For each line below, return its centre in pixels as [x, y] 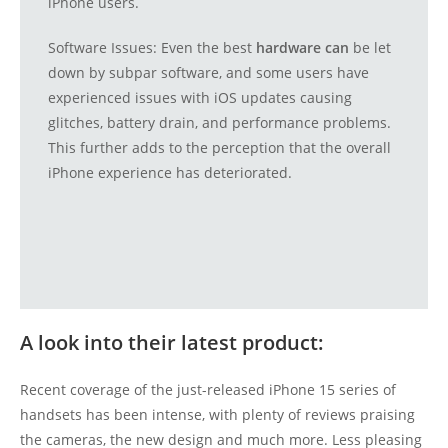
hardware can [302, 48]
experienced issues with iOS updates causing [200, 98]
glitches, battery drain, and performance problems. [219, 123]
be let [370, 48]
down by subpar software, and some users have [208, 73]
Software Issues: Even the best [152, 48]
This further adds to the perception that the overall [219, 148]
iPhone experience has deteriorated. [170, 173]
